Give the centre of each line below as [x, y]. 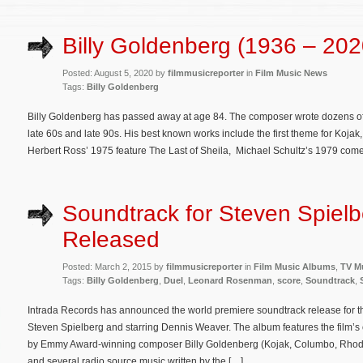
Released [111, 240]
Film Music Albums [295, 267]
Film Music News [291, 73]
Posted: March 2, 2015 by [114, 267]
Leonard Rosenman [230, 281]
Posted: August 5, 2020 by [115, 73]
